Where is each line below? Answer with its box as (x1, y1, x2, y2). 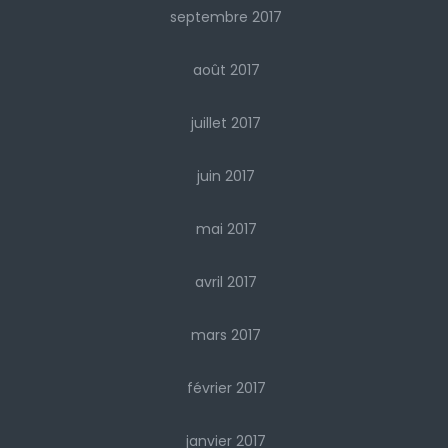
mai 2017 (195, 219, 257, 240)
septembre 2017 (170, 7, 282, 28)
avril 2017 (195, 272, 257, 293)
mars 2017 (191, 325, 261, 346)
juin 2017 (197, 166, 255, 187)
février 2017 (186, 378, 266, 399)
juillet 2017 (191, 113, 261, 134)
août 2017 (192, 60, 260, 81)
